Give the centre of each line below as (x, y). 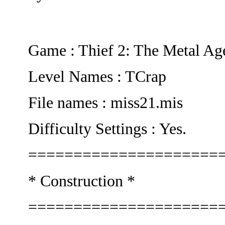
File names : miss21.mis (105, 103)
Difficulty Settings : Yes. (107, 129)
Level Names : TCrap (97, 77)
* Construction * (82, 181)
